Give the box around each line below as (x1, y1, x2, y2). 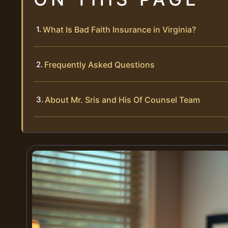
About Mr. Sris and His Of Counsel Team (45, 95, 200, 105)
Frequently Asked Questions (44, 60, 155, 70)
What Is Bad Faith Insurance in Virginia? (43, 24, 196, 35)
